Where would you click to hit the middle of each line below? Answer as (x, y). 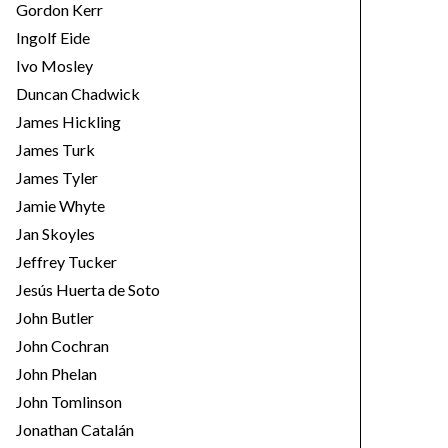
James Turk (55, 149)
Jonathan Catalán (75, 429)
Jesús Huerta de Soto (88, 289)
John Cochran (62, 345)
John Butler (55, 317)
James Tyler (57, 177)
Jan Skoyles (55, 233)
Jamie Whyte (60, 205)
